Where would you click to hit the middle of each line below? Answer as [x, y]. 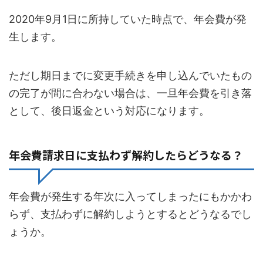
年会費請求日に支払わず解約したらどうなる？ [126, 155]
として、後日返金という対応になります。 [109, 111]
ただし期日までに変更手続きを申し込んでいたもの [130, 76]
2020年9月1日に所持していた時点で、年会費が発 [128, 19]
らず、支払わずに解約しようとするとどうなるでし [130, 214]
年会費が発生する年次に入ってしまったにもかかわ [130, 197]
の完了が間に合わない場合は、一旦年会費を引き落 [130, 93]
